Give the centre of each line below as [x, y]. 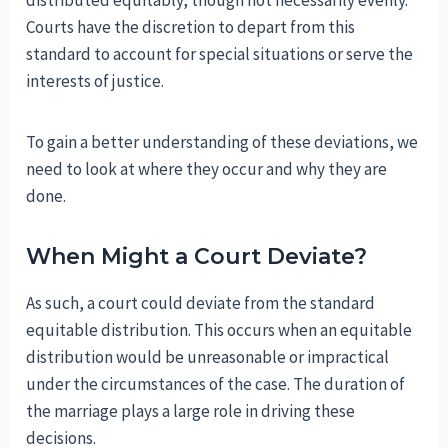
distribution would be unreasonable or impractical [208, 356]
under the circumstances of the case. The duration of [216, 383]
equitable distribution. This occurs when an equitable [219, 329]
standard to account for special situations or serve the [220, 53]
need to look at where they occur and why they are [207, 168]
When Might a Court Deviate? [197, 256]
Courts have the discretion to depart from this [191, 26]
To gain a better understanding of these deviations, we [222, 141]
